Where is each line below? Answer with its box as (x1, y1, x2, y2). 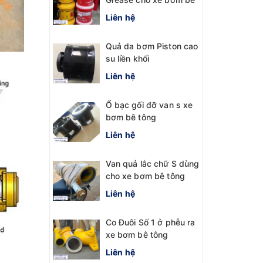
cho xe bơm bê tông (105, 170, 186, 181)
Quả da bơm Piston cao (105, 41, 198, 51)
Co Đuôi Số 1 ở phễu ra (105, 217, 195, 227)
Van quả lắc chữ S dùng (105, 158, 200, 168)
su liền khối (105, 53, 150, 63)
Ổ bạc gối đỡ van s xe (105, 99, 193, 110)
